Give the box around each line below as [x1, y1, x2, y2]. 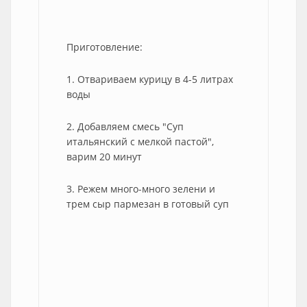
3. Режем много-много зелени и [66, 182, 215, 195]
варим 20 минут [66, 150, 142, 163]
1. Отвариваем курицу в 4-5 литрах [66, 73, 233, 86]
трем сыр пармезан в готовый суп [66, 197, 229, 210]
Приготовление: [66, 40, 143, 53]
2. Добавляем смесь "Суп [66, 120, 184, 133]
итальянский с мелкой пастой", [66, 135, 214, 148]
